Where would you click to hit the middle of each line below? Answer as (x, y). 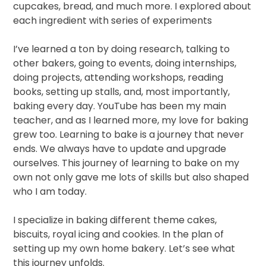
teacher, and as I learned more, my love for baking (131, 121)
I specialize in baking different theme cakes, (115, 220)
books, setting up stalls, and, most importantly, (122, 92)
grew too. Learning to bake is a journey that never (129, 135)
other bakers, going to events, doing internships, (125, 64)
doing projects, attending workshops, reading (118, 78)
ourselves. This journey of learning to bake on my (126, 163)
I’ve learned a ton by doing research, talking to (122, 49)
